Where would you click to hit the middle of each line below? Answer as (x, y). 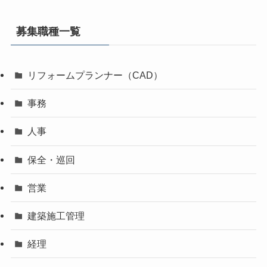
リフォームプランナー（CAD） (95, 75)
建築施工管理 (56, 216)
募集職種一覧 (48, 32)
